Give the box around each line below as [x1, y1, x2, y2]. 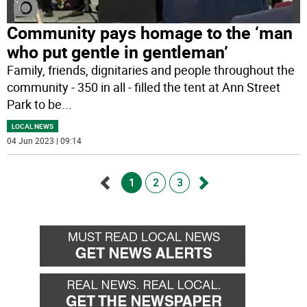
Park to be [7, 96, 62, 113]
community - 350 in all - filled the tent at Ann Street [7, 79, 281, 96]
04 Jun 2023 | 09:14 [7, 135, 82, 147]
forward [195, 216, 243, 234]
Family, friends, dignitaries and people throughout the [7, 62, 295, 79]
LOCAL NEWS [12, 121, 54, 132]
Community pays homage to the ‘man [7, 21, 293, 45]
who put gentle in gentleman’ [7, 40, 229, 64]
